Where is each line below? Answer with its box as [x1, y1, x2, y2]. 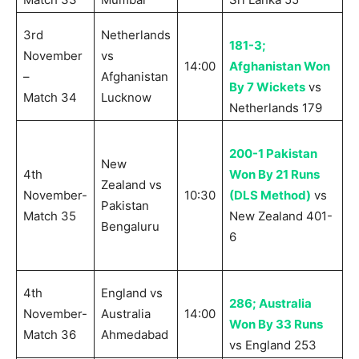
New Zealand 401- [229, 208, 333, 224]
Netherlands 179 [229, 100, 322, 116]
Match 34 [23, 90, 77, 106]
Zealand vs [101, 177, 162, 193]
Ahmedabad [101, 327, 168, 343]
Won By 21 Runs [229, 167, 320, 183]
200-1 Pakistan [229, 146, 317, 162]
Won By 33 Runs [229, 317, 323, 333]
